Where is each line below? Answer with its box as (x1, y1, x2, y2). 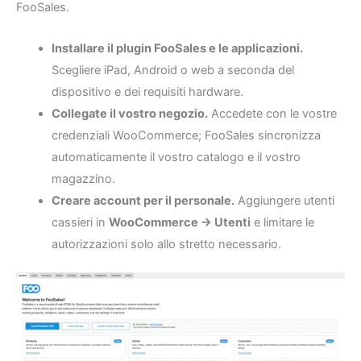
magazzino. (51, 171, 115, 186)
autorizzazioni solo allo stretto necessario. (51, 236, 281, 251)
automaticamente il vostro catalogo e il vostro (51, 149, 301, 164)
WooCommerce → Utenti (108, 214, 251, 230)
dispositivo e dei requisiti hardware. (51, 84, 243, 99)
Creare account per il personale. (51, 193, 234, 208)
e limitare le (250, 214, 314, 230)
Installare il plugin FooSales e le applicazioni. (51, 40, 303, 56)
